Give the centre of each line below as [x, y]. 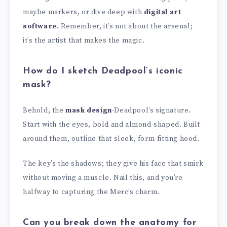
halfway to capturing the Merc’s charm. [91, 192]
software [40, 26]
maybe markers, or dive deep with [83, 12]
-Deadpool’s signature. [152, 110]
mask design [89, 110]
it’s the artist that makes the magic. [84, 40]
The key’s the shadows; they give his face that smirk [113, 163]
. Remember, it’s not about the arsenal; [125, 26]
